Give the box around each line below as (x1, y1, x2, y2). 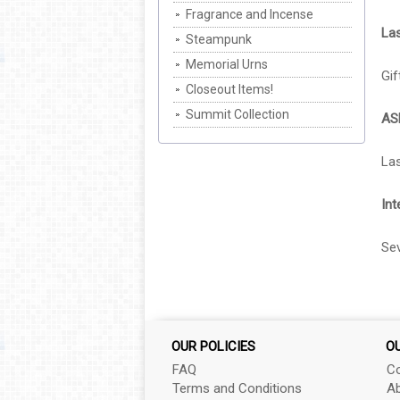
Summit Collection (186, 107, 289, 121)
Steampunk (186, 32, 252, 46)
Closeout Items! (186, 82, 273, 96)
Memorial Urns (186, 57, 268, 71)
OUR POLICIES (171, 338, 255, 354)
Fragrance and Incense (186, 7, 313, 21)
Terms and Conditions (172, 380, 302, 396)
